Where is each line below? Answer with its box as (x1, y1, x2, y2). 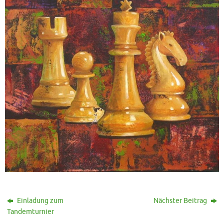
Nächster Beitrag (153, 196, 208, 205)
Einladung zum (15, 196, 64, 205)
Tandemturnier (7, 207, 54, 216)
